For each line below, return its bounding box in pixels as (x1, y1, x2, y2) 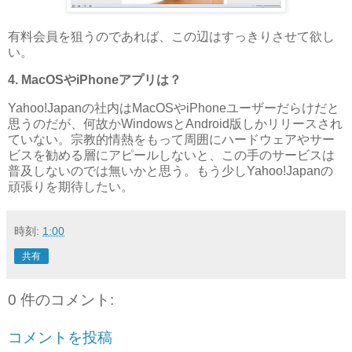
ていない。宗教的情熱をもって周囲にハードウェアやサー (8, 133, 335, 147)
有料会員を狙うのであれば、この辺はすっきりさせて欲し (8, 29, 335, 43)
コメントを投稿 (8, 328, 112, 346)
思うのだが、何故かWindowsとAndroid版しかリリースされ (8, 117, 343, 131)
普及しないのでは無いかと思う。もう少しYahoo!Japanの (8, 164, 333, 178)
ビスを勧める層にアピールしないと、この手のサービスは (8, 148, 335, 163)
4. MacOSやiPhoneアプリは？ (8, 73, 181, 87)
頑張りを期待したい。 (8, 180, 134, 194)
